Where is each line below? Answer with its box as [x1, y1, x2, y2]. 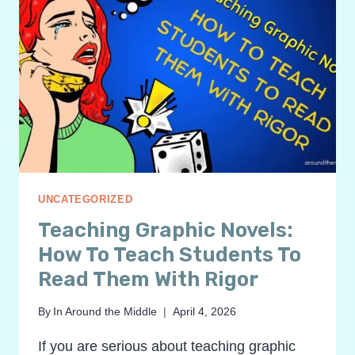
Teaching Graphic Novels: [38, 217, 293, 242]
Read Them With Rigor [38, 266, 258, 292]
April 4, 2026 [173, 305, 237, 319]
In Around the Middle [53, 305, 158, 319]
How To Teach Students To [38, 242, 301, 267]
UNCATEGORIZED [38, 194, 133, 206]
